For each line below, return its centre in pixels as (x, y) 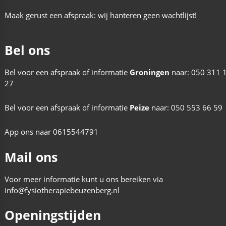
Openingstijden (52, 215)
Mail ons (31, 157)
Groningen (150, 72)
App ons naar (29, 132)
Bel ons (27, 50)
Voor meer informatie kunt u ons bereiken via (83, 179)
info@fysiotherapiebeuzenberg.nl (62, 190)
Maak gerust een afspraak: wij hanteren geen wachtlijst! (100, 15)
